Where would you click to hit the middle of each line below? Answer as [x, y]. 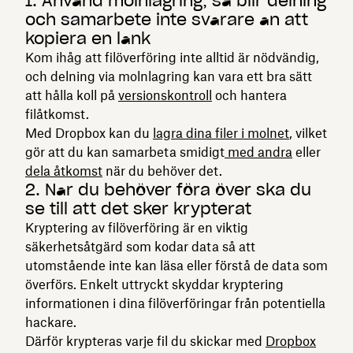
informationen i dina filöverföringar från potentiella [175, 303]
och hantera [249, 95]
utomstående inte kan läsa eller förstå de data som [176, 265]
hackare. [51, 322]
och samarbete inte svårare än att [167, 19]
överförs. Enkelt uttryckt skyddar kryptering [154, 284]
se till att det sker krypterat [138, 208]
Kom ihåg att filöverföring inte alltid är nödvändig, [172, 57]
